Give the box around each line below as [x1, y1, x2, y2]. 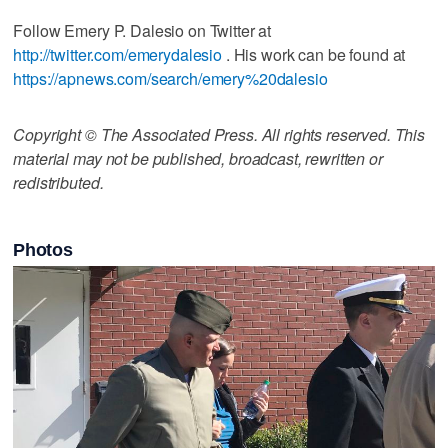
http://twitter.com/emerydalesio [13, 42, 222, 66]
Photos [13, 240, 73, 261]
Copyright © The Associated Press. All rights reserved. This [13, 122, 426, 146]
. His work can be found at [222, 42, 406, 66]
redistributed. [13, 170, 104, 194]
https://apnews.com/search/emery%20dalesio [13, 66, 328, 90]
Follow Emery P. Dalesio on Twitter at [13, 18, 272, 42]
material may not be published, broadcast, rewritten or [13, 146, 383, 170]
